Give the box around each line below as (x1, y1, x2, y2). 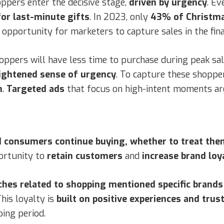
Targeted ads (6, 82, 64, 95)
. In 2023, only (89, 10, 150, 23)
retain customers (47, 149, 122, 162)
